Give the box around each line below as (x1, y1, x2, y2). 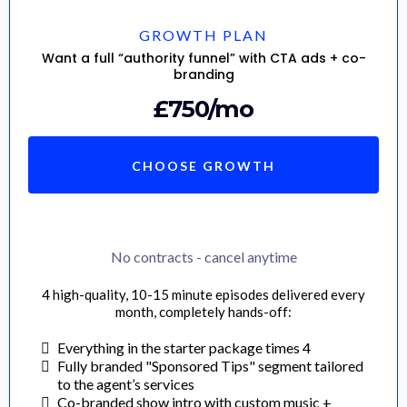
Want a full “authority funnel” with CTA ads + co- (41, 48, 366, 67)
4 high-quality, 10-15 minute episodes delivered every (42, 285, 365, 303)
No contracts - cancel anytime (110, 247, 297, 265)
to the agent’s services (57, 374, 194, 392)
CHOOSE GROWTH (132, 157, 275, 174)
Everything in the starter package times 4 (57, 338, 311, 356)
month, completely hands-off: (115, 303, 292, 320)
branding (173, 65, 234, 84)
